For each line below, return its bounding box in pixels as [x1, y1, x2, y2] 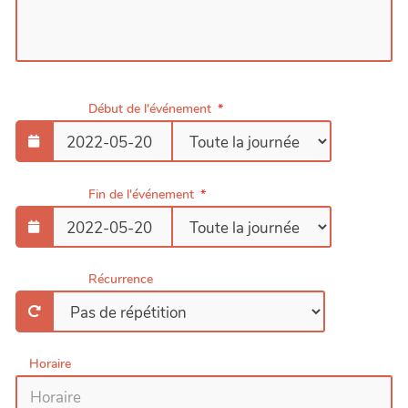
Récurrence [88, 270, 153, 288]
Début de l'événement [88, 100, 211, 118]
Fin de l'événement [88, 185, 194, 203]
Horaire [29, 355, 71, 373]
